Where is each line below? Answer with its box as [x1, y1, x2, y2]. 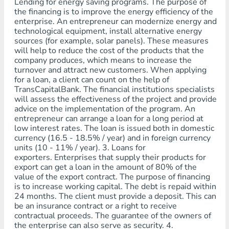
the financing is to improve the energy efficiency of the [14, 6, 213, 17]
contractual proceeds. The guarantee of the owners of [14, 210, 211, 221]
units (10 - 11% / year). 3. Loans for [14, 142, 146, 153]
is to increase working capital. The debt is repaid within [14, 181, 216, 192]
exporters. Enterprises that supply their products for [14, 152, 206, 163]
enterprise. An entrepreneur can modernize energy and [14, 16, 217, 27]
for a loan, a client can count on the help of [14, 74, 169, 85]
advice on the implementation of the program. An [14, 103, 195, 114]
